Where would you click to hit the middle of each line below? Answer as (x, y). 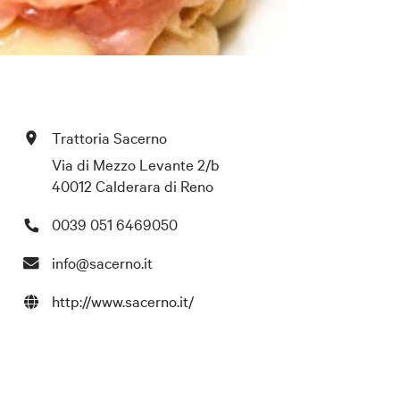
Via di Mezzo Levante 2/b (135, 163)
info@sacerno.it (102, 262)
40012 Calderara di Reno (132, 185)
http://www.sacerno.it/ (122, 300)
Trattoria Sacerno (109, 137)
